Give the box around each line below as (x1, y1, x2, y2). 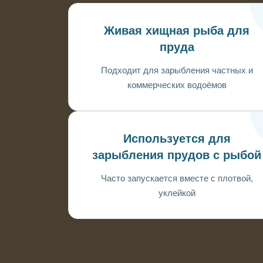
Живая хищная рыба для (104, 24, 250, 37)
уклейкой (158, 186, 195, 198)
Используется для (123, 132, 231, 145)
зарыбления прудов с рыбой (92, 149, 262, 161)
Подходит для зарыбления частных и (100, 63, 253, 76)
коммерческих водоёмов (127, 78, 227, 90)
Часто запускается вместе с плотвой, (100, 171, 253, 184)
